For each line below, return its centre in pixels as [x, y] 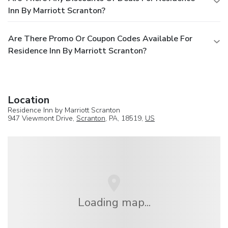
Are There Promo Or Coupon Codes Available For [100, 38]
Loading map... [114, 203]
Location [28, 100]
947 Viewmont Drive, [42, 118]
